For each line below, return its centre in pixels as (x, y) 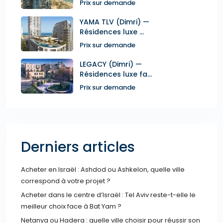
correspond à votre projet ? (66, 181)
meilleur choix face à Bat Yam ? (71, 206)
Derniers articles (78, 147)
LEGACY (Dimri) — (111, 64)
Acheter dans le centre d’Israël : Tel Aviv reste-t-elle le (108, 195)
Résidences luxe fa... (116, 74)
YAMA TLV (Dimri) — (114, 22)
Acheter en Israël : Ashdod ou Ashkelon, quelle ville (103, 169)
